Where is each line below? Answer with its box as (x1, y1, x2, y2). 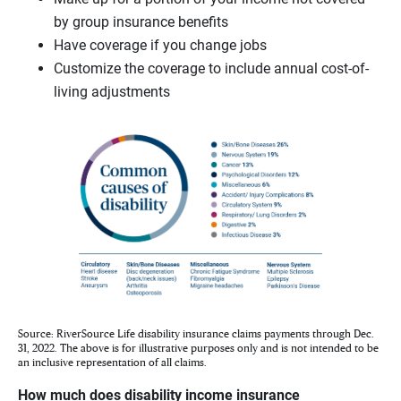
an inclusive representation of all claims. (18, 357, 207, 369)
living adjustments (54, 83, 170, 101)
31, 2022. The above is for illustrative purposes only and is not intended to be (18, 343, 379, 354)
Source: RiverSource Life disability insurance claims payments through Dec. (18, 328, 374, 340)
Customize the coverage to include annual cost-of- (54, 60, 369, 78)
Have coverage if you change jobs (54, 37, 267, 55)
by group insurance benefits (54, 13, 228, 31)
